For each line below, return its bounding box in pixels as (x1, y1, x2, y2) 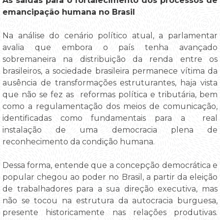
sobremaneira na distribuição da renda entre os (2, 55, 218, 64)
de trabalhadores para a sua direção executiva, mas (2, 184, 218, 194)
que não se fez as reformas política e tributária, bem (2, 90, 218, 100)
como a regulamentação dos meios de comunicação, (2, 102, 218, 111)
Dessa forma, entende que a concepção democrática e (2, 161, 218, 170)
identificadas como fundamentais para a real (2, 113, 218, 123)
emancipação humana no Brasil (2, 7, 135, 17)
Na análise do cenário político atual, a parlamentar (2, 31, 218, 41)
